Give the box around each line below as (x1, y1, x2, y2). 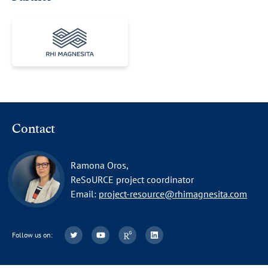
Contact (12, 112, 55, 148)
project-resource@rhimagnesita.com (99, 187, 247, 200)
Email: (71, 187, 99, 200)
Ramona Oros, (71, 159, 129, 171)
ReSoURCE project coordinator (71, 173, 194, 185)
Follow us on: (12, 230, 53, 239)
